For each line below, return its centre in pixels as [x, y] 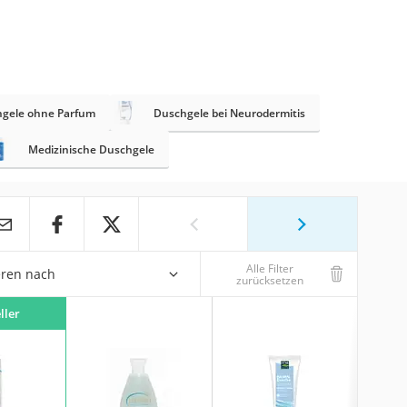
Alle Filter [269, 268]
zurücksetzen [269, 280]
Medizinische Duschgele [91, 149]
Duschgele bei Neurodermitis [229, 113]
